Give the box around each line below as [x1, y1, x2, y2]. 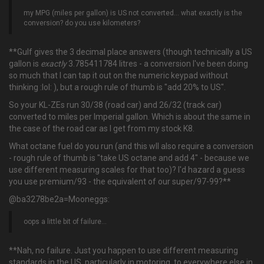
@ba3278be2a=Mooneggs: [9, 194, 110, 204]
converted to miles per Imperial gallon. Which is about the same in [9, 112, 250, 121]
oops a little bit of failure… [24, 217, 107, 226]
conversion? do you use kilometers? [24, 19, 140, 27]
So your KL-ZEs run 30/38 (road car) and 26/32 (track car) [9, 100, 222, 110]
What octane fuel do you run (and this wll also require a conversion [9, 141, 253, 151]
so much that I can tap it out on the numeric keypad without [9, 71, 228, 80]
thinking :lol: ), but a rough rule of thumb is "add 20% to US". [9, 82, 226, 92]
